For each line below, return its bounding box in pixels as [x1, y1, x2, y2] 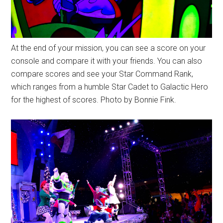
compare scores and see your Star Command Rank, [11, 69, 194, 79]
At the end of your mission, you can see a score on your [11, 43, 206, 53]
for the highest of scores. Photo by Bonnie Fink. [11, 95, 177, 105]
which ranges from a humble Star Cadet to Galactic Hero [11, 82, 209, 92]
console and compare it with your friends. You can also [11, 56, 203, 66]
